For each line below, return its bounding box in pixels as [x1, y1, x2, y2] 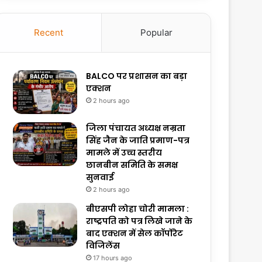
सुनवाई [86, 171, 115, 184]
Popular [140, 27, 173, 39]
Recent [33, 27, 63, 39]
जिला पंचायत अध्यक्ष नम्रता [86, 122, 186, 135]
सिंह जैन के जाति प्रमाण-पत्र [86, 135, 190, 147]
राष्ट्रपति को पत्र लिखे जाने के [86, 215, 193, 227]
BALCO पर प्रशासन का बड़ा [86, 70, 188, 82]
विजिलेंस [86, 240, 120, 252]
